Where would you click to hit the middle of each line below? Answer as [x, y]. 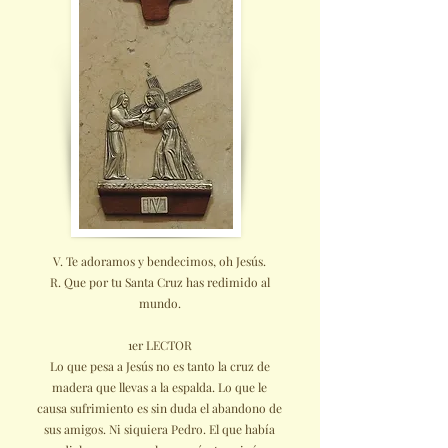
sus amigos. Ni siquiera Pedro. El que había [159, 429]
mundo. [159, 303]
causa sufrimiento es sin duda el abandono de [159, 408]
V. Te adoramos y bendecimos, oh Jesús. [159, 261]
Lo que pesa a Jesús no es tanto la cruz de [159, 366]
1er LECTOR [159, 345]
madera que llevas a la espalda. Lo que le [159, 387]
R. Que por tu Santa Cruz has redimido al [159, 282]
